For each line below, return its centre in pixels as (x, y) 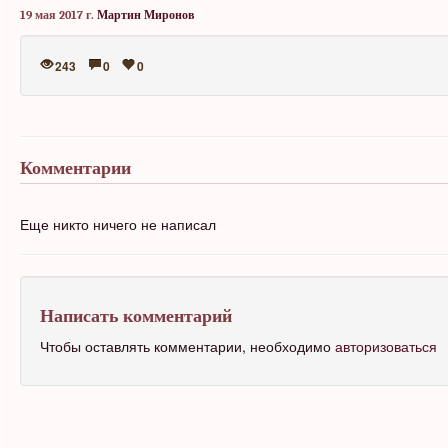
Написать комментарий (136, 316)
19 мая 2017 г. (57, 15)
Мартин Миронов (145, 15)
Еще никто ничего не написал (118, 224)
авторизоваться (386, 346)
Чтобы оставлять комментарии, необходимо (187, 346)
